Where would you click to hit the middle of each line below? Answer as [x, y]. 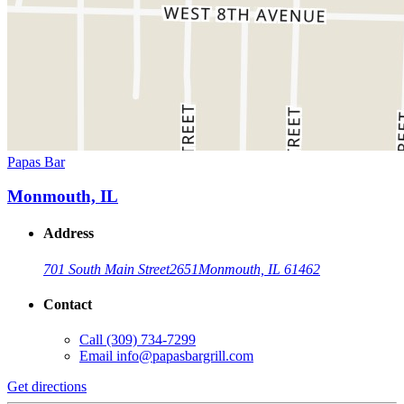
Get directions [47, 387]
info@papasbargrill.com [185, 356]
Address [69, 234]
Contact [68, 305]
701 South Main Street [106, 269]
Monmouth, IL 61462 [259, 269]
